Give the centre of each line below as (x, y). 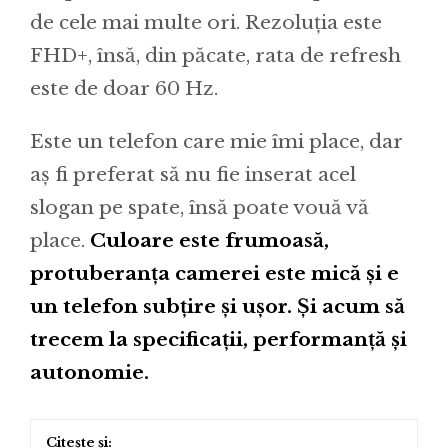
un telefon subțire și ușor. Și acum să (217, 307)
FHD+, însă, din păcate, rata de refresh (215, 56)
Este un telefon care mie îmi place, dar (216, 142)
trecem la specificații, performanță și (218, 340)
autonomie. (89, 373)
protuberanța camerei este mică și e (214, 274)
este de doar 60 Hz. (124, 89)
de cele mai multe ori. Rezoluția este (206, 23)
